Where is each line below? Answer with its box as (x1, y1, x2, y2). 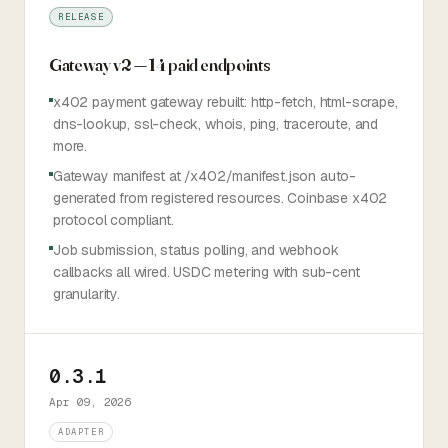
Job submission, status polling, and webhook (53, 241, 339, 259)
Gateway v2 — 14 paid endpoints (49, 53, 271, 76)
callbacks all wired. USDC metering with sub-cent (53, 263, 360, 281)
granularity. (53, 285, 120, 303)
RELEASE (58, 10, 105, 23)
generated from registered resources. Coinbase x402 (53, 189, 388, 207)
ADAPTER (58, 425, 105, 438)
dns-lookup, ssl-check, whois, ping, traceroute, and (53, 115, 379, 133)
